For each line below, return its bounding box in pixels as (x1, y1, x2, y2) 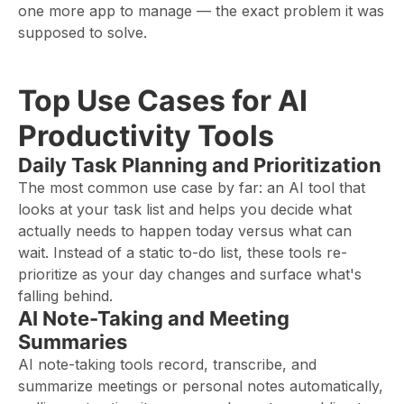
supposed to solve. (18, 23, 147, 41)
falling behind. (18, 287, 113, 305)
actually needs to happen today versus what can (18, 222, 352, 240)
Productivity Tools (18, 118, 274, 153)
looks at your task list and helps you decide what (18, 200, 352, 218)
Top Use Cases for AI (18, 83, 308, 118)
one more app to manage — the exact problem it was (18, 2, 384, 20)
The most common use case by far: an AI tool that (18, 179, 365, 197)
